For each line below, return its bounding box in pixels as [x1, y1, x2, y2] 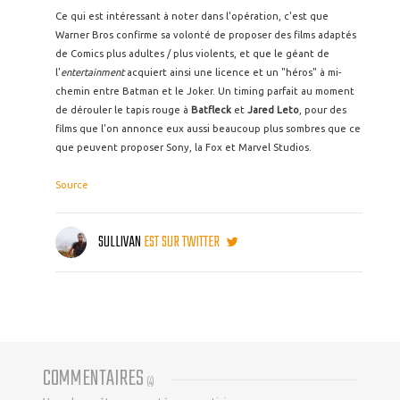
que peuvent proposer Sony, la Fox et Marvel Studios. [55, 142, 314, 153]
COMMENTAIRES [43, 362, 147, 397]
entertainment [61, 67, 124, 78]
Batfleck [191, 104, 231, 115]
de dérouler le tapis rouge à [55, 104, 191, 115]
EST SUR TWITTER [144, 230, 222, 255]
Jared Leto [247, 104, 299, 115]
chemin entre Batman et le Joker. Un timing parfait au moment [55, 86, 354, 96]
